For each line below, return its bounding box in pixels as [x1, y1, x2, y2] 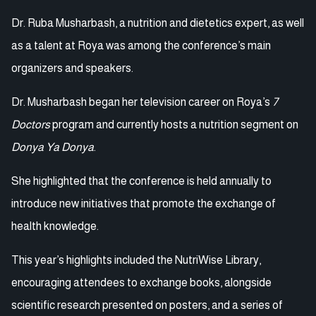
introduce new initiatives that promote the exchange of [11, 197, 276, 209]
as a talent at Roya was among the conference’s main [11, 39, 271, 51]
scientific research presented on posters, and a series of [11, 298, 283, 311]
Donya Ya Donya [11, 140, 94, 153]
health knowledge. [11, 219, 99, 232]
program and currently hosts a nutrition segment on [50, 118, 298, 130]
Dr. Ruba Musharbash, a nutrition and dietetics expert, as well [11, 16, 304, 29]
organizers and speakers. [11, 61, 133, 74]
